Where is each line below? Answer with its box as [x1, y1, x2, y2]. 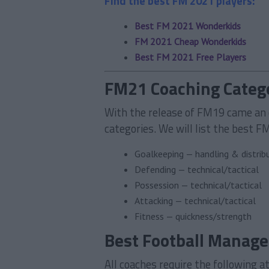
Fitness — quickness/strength [134, 210, 252, 222]
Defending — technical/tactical [134, 163, 259, 175]
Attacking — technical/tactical [134, 195, 256, 207]
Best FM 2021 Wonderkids [134, 20, 241, 32]
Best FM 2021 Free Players [134, 51, 246, 63]
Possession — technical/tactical [134, 179, 262, 191]
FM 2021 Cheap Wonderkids [134, 35, 246, 47]
